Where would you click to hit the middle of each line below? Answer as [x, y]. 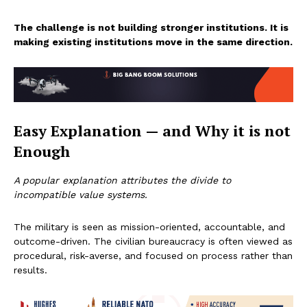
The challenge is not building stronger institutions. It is [151, 28]
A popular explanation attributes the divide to [122, 180]
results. [30, 270]
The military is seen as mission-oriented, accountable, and [149, 226]
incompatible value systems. [81, 194]
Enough [42, 151]
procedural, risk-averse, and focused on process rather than [153, 255]
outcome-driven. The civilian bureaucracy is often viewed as [153, 241]
